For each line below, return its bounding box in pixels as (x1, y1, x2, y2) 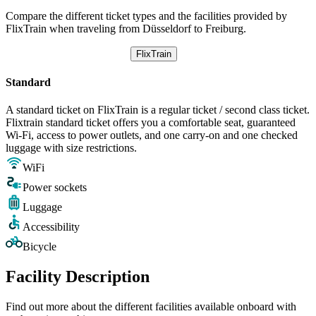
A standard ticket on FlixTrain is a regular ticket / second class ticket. (6, 104, 310, 116)
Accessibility (23, 221, 80, 233)
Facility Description (6, 267, 150, 286)
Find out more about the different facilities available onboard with (6, 300, 296, 313)
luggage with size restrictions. (6, 142, 137, 154)
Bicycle (23, 241, 56, 253)
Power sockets (23, 181, 87, 194)
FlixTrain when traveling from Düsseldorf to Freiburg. (6, 22, 246, 35)
